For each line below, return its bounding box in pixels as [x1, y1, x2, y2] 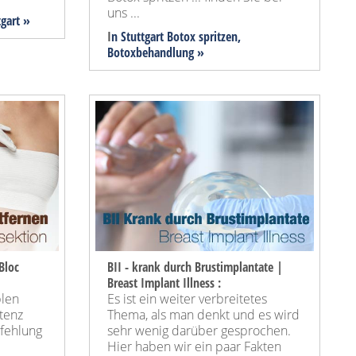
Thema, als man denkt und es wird [107, 305, 300, 323]
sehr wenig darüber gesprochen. [107, 321, 291, 339]
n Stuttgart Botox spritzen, [111, 27, 241, 45]
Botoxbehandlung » [107, 43, 204, 61]
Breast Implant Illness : [107, 273, 221, 292]
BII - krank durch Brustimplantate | [107, 257, 283, 276]
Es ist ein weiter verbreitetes [107, 289, 267, 308]
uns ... [107, 3, 140, 21]
